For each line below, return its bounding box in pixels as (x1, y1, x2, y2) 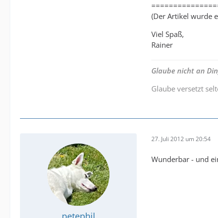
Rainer (151, 40, 173, 50)
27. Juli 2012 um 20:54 (151, 134, 211, 143)
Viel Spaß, (151, 29, 184, 39)
